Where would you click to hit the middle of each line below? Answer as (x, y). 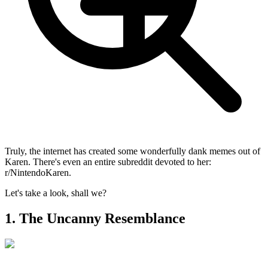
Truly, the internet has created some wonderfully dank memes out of (133, 151)
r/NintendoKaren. (38, 172)
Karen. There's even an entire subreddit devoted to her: (108, 162)
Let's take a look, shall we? (56, 193)
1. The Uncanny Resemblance (95, 218)
